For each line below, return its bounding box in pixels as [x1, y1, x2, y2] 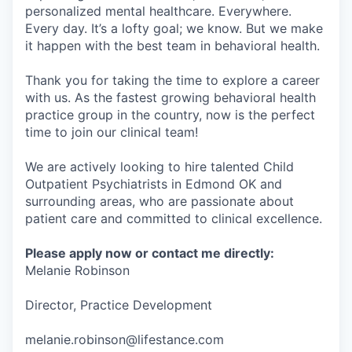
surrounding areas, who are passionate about [25, 193, 294, 210]
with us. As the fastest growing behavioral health [25, 90, 316, 106]
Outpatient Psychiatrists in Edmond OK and [25, 176, 282, 192]
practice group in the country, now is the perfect [25, 107, 315, 123]
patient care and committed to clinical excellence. [25, 211, 322, 227]
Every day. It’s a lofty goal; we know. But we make [25, 20, 323, 37]
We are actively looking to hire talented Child [25, 159, 294, 175]
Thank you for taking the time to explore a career [25, 72, 320, 89]
